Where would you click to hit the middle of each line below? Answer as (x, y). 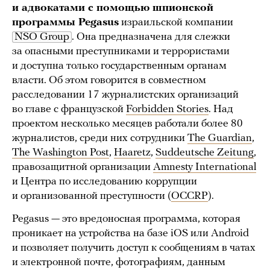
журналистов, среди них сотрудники (100, 139)
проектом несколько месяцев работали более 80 (127, 124)
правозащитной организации (83, 168)
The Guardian (220, 139)
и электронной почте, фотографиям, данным (119, 263)
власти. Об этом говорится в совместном (109, 81)
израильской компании (176, 23)
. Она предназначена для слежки (151, 37)
